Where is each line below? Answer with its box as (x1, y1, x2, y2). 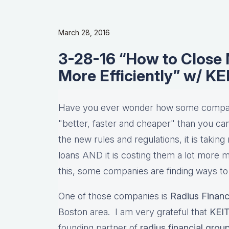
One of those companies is (58, 191, 170, 202)
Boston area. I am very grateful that (58, 207, 210, 218)
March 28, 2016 (58, 28, 110, 37)
